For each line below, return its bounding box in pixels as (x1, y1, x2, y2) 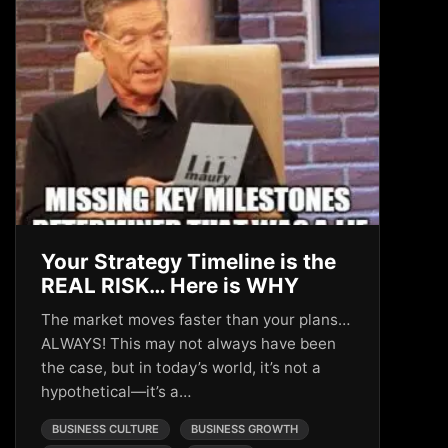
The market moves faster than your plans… (41, 310, 350, 329)
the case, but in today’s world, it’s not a (41, 358, 321, 377)
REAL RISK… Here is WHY (41, 273, 299, 298)
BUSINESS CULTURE (52, 422, 159, 436)
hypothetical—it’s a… (41, 382, 191, 401)
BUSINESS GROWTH (191, 422, 298, 436)
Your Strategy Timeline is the (41, 249, 336, 274)
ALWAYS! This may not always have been (41, 334, 336, 353)
